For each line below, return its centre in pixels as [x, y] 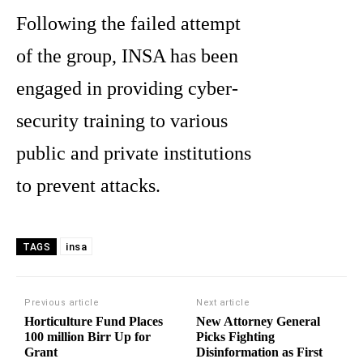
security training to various [122, 121]
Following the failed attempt [128, 24]
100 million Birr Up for [88, 337]
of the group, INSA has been [127, 56]
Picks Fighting [236, 337]
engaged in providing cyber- [127, 89]
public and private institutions [134, 154]
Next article [223, 303]
